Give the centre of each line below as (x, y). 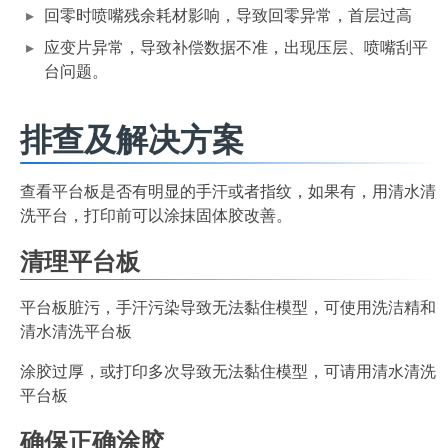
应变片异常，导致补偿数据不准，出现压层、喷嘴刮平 (236, 47)
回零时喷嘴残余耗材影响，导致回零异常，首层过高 (228, 15)
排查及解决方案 (132, 140)
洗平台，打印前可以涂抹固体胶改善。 (156, 215)
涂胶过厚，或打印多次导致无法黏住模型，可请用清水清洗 (228, 371)
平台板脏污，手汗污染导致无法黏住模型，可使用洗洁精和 (228, 307)
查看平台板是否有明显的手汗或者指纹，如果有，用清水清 (228, 191)
